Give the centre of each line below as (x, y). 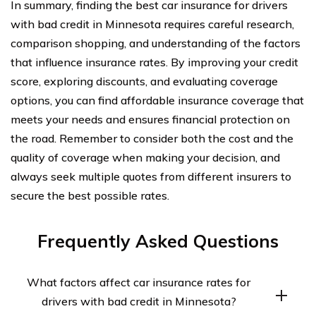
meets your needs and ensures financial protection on (150, 119)
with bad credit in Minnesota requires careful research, (152, 24)
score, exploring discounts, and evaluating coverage (144, 81)
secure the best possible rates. (90, 195)
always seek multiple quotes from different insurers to (151, 176)
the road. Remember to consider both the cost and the (152, 138)
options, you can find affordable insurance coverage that (157, 100)
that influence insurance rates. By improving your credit (154, 62)
